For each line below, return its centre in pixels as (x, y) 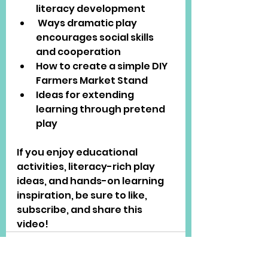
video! (33, 224)
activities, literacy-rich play (87, 166)
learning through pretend (101, 109)
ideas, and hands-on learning (91, 181)
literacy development (91, 8)
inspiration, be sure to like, (83, 195)
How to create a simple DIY (103, 66)
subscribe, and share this (80, 209)
